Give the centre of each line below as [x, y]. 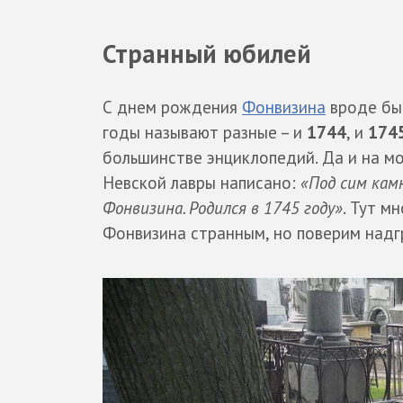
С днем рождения [172, 107]
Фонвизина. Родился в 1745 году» [223, 207]
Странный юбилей [207, 54]
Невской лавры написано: [201, 182]
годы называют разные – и [205, 132]
